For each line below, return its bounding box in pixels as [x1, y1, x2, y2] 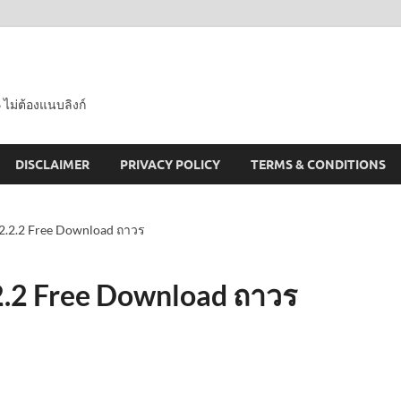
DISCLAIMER [15, 157, 90, 172]
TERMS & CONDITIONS [251, 157, 386, 172]
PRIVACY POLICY [120, 157, 220, 172]
